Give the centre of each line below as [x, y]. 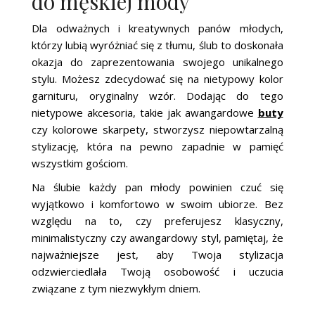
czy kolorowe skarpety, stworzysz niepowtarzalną [157, 129]
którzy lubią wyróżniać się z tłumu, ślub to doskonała [157, 45]
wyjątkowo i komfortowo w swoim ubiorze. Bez [157, 204]
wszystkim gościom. [80, 163]
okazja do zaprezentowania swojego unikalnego [157, 62]
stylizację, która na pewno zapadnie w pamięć [157, 146]
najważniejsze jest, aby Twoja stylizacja [157, 254]
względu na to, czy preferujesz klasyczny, [157, 220]
